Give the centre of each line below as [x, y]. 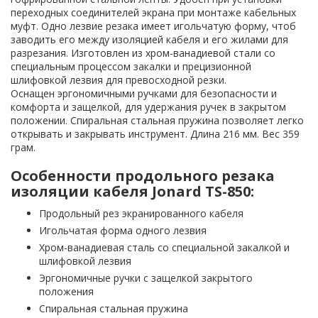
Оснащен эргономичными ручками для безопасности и [144, 94]
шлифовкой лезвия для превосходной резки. [119, 80]
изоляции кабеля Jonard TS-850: [132, 192]
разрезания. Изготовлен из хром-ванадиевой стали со [143, 53]
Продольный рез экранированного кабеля [141, 214]
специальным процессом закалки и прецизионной [131, 67]
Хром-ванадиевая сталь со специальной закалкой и [164, 248]
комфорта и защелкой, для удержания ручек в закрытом [148, 107]
